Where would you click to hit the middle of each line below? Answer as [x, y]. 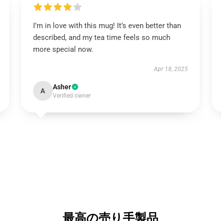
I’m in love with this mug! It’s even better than [107, 26]
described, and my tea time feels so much [101, 37]
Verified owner [72, 96]
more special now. [63, 49]
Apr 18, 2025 [171, 69]
